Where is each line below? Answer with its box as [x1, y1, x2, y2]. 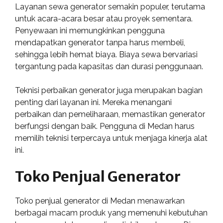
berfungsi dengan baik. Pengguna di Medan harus [15, 121, 195, 131]
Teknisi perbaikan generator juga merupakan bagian [15, 86, 203, 95]
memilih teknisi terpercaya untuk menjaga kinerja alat [15, 133, 208, 143]
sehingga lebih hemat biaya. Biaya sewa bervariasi [15, 50, 198, 59]
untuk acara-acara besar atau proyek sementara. [15, 14, 193, 23]
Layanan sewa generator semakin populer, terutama [15, 2, 205, 11]
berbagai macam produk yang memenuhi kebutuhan [15, 208, 208, 218]
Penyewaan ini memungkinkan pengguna [15, 26, 165, 35]
